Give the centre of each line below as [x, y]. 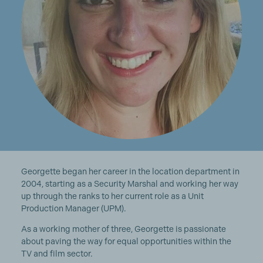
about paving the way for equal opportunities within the [126, 242]
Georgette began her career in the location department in [130, 172]
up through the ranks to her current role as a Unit [112, 196]
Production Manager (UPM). [73, 209]
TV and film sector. [57, 254]
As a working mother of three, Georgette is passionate [123, 229]
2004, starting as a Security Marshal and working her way [129, 184]
